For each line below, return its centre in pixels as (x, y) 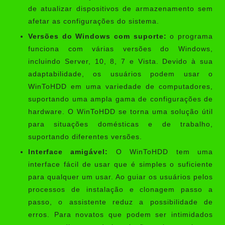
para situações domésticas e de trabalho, (121, 125)
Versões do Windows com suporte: (97, 37)
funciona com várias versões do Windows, (121, 49)
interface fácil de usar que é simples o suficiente (121, 165)
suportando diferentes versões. (85, 137)
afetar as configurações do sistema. (94, 22)
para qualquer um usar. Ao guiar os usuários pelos (121, 177)
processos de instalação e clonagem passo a (121, 190)
